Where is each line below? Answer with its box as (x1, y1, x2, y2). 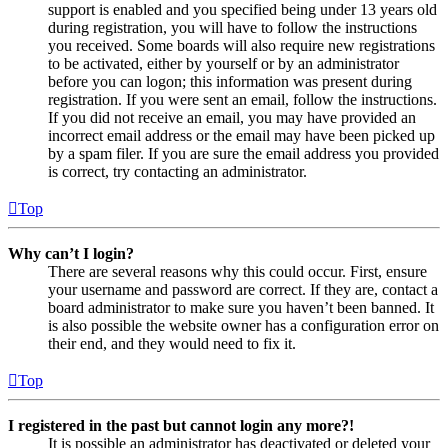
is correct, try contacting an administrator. (48, 163, 307, 181)
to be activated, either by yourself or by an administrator (48, 55, 399, 73)
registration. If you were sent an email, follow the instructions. (48, 91, 437, 109)
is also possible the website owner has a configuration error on (48, 317, 439, 335)
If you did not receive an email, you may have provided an (48, 109, 416, 127)
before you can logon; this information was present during (48, 73, 412, 91)
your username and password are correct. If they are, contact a (48, 281, 438, 299)
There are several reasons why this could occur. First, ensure (48, 263, 427, 281)
